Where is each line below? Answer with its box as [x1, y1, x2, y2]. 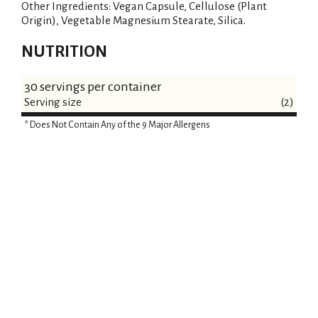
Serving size [24, 96, 82, 109]
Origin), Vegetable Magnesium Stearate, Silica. [21, 14, 246, 27]
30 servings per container [24, 79, 162, 94]
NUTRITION [21, 43, 107, 61]
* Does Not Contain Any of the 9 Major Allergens [24, 120, 210, 131]
